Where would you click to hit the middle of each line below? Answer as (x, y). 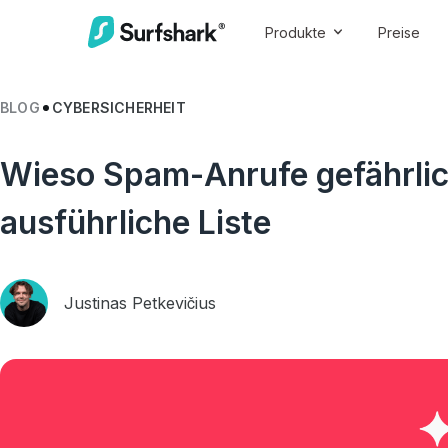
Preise (399, 32)
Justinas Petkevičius (140, 303)
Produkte (295, 32)
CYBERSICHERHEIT (118, 107)
